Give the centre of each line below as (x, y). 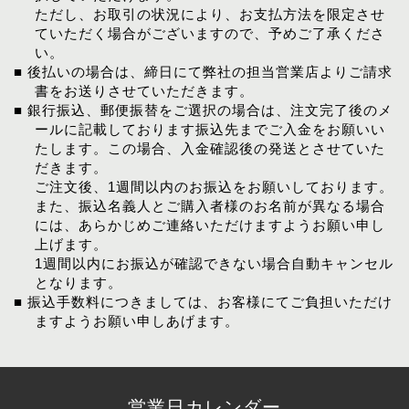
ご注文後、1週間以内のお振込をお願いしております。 (214, 187)
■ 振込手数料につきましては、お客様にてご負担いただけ (203, 302)
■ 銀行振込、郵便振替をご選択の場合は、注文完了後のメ (203, 110)
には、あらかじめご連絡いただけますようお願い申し (210, 225)
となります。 (78, 283)
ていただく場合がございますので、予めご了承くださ (210, 33)
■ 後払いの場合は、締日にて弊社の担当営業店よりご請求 (203, 72)
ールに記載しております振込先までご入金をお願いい (210, 129)
